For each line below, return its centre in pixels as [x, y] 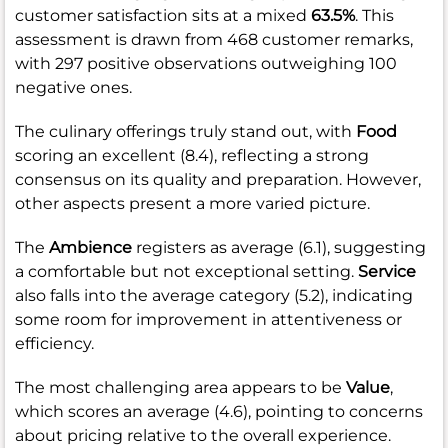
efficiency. [54, 343]
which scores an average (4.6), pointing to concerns [219, 411]
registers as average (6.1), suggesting [279, 247]
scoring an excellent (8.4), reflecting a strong [192, 155]
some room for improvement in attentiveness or [208, 319]
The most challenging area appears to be [180, 387]
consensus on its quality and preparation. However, [218, 179]
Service [387, 271]
